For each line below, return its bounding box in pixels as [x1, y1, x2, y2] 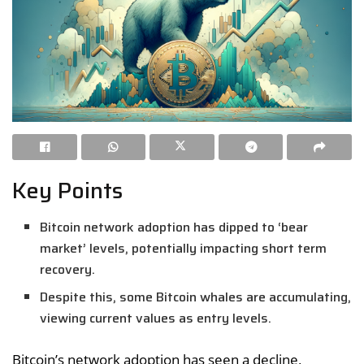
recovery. [40, 258, 96, 279]
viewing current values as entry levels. [40, 307, 272, 328]
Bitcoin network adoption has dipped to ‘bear [40, 216, 309, 237]
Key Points [12, 173, 123, 209]
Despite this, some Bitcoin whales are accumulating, [40, 286, 352, 307]
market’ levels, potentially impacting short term [40, 237, 327, 258]
